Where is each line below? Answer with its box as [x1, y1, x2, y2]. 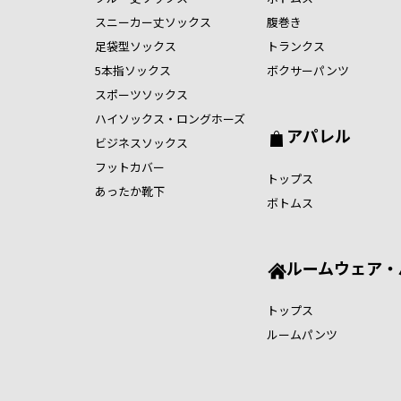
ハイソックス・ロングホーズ [94, 110, 245, 128]
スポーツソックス [94, 86, 188, 104]
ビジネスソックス [94, 134, 188, 152]
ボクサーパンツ [266, 62, 349, 80]
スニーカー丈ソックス [94, 13, 211, 31]
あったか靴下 [94, 183, 165, 200]
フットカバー [94, 158, 165, 176]
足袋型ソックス [94, 38, 176, 55]
